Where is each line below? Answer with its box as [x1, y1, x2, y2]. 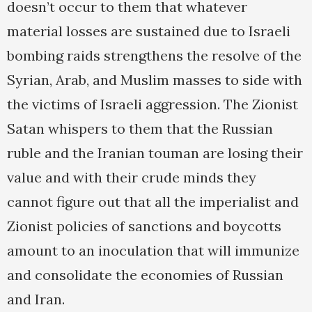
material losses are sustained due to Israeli [7, 22, 290, 40]
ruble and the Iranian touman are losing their [7, 144, 303, 162]
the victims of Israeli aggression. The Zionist [7, 95, 298, 114]
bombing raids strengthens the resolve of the [7, 47, 302, 65]
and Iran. [7, 290, 65, 309]
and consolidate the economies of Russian [7, 266, 283, 284]
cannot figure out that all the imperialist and [7, 193, 299, 211]
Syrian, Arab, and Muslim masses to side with [7, 71, 302, 89]
